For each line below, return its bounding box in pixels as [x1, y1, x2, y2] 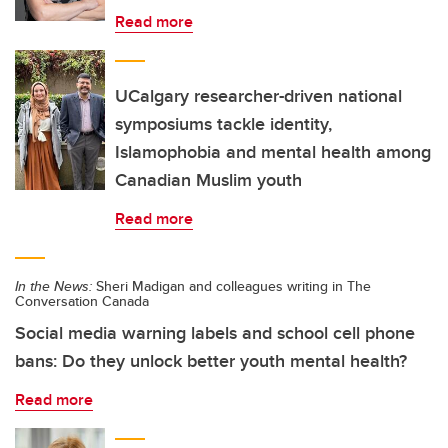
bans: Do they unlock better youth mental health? [15, 348, 407, 374]
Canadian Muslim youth [115, 167, 302, 193]
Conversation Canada [15, 291, 149, 311]
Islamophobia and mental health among [115, 139, 431, 165]
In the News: [15, 276, 92, 296]
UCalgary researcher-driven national [115, 83, 402, 109]
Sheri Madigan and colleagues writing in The [92, 276, 371, 296]
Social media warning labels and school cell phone [15, 320, 415, 346]
